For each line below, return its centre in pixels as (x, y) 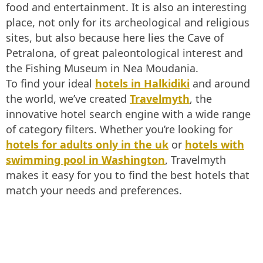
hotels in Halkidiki (142, 83)
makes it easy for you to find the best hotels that (128, 175)
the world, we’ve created (68, 99)
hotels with (215, 144)
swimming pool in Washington (85, 160)
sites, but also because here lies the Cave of (115, 38)
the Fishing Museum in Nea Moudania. (102, 68)
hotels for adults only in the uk (87, 144)
